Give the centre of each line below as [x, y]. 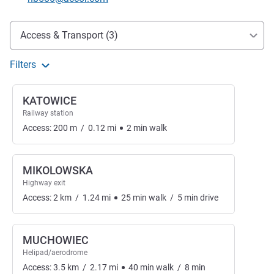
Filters [23, 65]
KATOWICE [50, 101]
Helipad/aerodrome [55, 253]
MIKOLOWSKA [58, 171]
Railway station [48, 113]
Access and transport [61, 29]
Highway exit [44, 183]
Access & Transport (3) [69, 35]
